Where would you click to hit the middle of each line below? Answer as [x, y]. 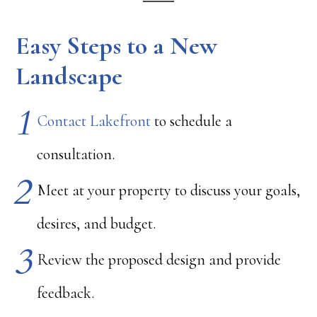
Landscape [69, 76]
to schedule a [192, 121]
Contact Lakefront [94, 121]
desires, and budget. [97, 224]
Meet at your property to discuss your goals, [169, 191]
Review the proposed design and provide [160, 260]
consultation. [76, 154]
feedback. [66, 293]
